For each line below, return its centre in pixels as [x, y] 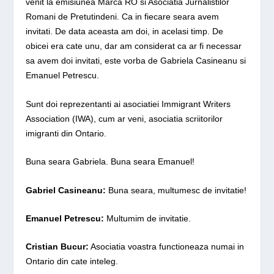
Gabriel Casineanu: [66, 190]
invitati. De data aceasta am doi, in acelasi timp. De [125, 31]
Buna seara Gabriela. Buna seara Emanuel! [110, 162]
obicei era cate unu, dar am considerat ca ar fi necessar [134, 46]
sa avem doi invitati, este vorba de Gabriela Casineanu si [136, 61]
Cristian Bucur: [57, 247]
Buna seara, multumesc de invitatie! [176, 190]
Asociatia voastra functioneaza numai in [167, 247]
